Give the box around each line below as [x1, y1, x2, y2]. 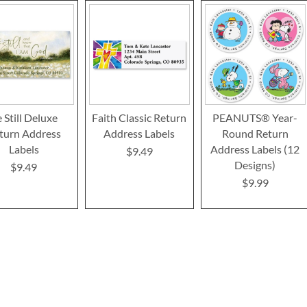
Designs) [234, 158, 276, 171]
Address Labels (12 [210, 142, 300, 156]
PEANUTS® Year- [212, 110, 298, 124]
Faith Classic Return [92, 110, 187, 124]
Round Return [221, 126, 288, 140]
